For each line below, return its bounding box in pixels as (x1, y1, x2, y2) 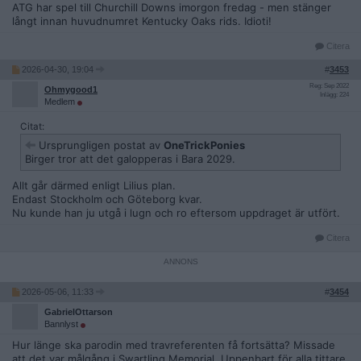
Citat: (20, 121, 44, 133)
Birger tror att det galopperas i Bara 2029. (25, 152, 235, 166)
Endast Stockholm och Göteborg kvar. (12, 193, 202, 206)
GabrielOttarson (44, 307, 113, 317)
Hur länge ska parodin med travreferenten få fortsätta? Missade (12, 338, 335, 352)
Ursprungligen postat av (35, 139, 164, 152)
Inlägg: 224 (320, 91, 349, 99)
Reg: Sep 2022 (309, 82, 349, 90)
